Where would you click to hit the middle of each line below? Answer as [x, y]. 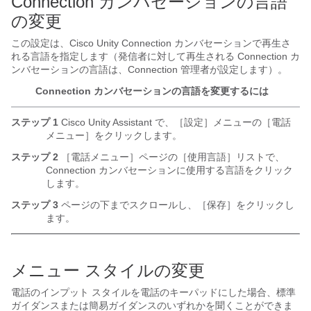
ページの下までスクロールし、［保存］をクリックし [176, 205]
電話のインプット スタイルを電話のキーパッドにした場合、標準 [153, 292]
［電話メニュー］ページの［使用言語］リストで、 [171, 157]
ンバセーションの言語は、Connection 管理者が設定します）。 [149, 69]
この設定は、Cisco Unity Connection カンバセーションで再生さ [151, 43]
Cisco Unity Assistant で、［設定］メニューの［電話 [175, 122]
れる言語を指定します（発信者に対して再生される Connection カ [155, 56]
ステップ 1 [35, 122]
